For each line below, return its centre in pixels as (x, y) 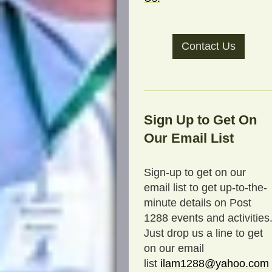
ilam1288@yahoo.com (215, 263)
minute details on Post (198, 202)
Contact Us (208, 46)
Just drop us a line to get (203, 233)
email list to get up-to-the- (206, 187)
